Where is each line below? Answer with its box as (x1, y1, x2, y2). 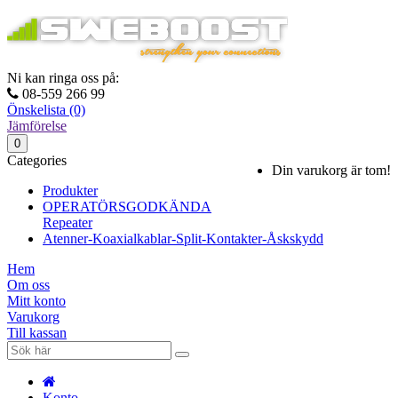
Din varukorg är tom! (272, 163, 391, 178)
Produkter (43, 183, 98, 198)
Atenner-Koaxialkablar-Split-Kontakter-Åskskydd (43, 231, 323, 246)
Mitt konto (7, 293, 66, 308)
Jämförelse (7, 118, 67, 133)
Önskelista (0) (7, 102, 85, 117)
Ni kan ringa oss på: (7, 70, 119, 85)
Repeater (43, 215, 92, 230)
